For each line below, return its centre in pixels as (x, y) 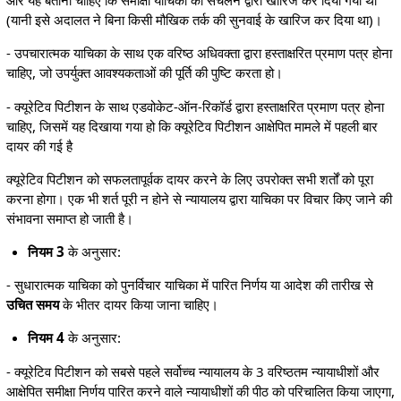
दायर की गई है (39, 145)
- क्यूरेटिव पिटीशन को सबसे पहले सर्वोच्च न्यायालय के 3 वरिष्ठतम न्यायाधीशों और (192, 371)
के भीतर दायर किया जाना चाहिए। (138, 305)
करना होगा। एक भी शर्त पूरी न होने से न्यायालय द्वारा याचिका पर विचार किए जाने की (199, 198)
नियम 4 (47, 338)
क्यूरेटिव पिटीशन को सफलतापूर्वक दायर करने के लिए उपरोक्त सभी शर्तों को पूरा (189, 179)
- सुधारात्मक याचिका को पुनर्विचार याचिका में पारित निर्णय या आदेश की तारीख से (189, 285)
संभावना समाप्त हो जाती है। (69, 218)
